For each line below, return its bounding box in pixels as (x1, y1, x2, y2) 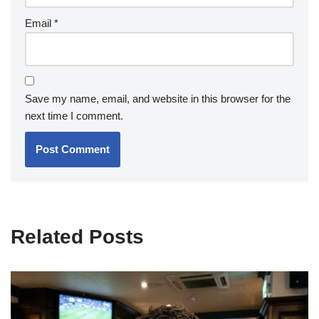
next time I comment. (25, 109, 123, 122)
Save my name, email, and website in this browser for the (25, 92, 291, 105)
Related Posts (11, 225, 144, 248)
